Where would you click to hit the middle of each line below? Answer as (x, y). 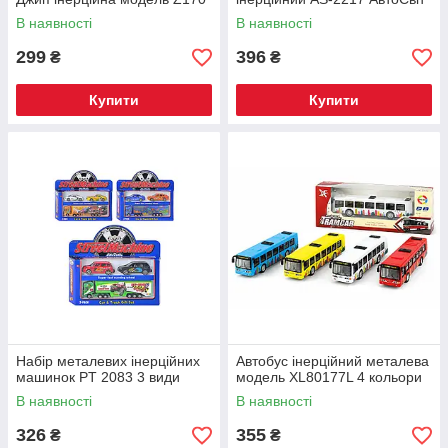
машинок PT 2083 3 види (98, 377)
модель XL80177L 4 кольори (329, 377)
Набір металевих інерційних (108, 361)
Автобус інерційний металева (332, 361)
